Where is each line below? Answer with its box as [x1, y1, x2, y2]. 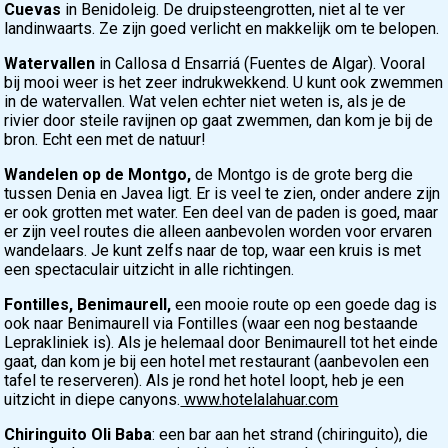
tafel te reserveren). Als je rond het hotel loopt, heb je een [4, 371, 405, 391]
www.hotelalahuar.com [180, 390, 339, 410]
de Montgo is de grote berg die [191, 165, 414, 185]
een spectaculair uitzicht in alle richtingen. [4, 260, 295, 280]
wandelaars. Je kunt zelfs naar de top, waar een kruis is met [4, 241, 422, 261]
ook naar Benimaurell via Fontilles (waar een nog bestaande [4, 314, 419, 334]
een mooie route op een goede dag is [171, 295, 438, 315]
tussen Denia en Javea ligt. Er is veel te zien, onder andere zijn [4, 184, 441, 204]
